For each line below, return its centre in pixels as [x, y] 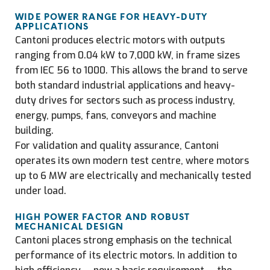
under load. [41, 191]
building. [34, 130]
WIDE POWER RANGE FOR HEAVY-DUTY [111, 18]
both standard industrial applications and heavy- [125, 85]
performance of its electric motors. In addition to [126, 255]
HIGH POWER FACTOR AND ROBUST [103, 218]
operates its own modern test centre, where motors [132, 161]
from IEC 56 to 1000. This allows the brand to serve [131, 70]
